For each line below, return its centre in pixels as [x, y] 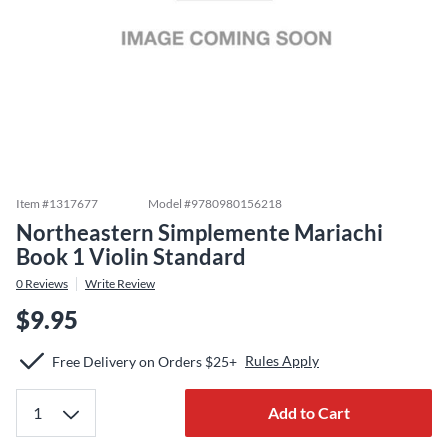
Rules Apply [282, 360]
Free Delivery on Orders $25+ [144, 361]
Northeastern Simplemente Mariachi [199, 232]
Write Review [120, 283]
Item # [32, 203]
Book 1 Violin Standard [131, 256]
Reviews [45, 283]
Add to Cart [308, 412]
